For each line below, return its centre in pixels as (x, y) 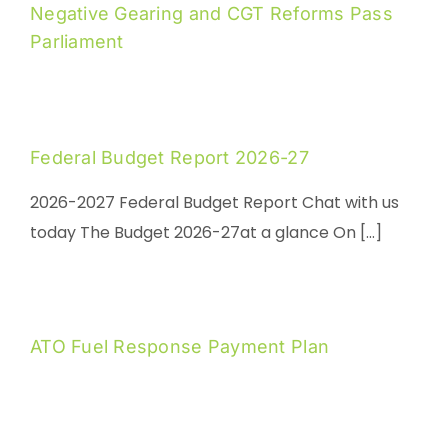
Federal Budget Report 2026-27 (169, 158)
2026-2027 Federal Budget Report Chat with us (214, 203)
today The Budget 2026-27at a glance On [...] (205, 233)
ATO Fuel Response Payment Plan (179, 347)
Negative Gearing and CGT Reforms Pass (211, 14)
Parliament (76, 42)
